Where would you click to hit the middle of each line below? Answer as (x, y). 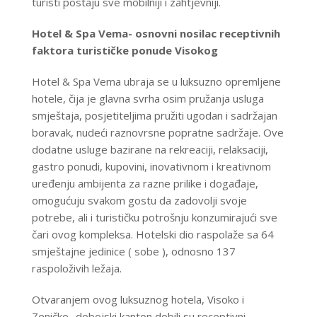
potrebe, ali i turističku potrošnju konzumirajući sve (154, 218)
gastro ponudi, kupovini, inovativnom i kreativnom (151, 167)
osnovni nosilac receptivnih (207, 34)
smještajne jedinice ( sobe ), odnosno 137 (133, 252)
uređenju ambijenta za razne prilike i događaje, (145, 184)
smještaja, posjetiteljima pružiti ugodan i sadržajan (154, 116)
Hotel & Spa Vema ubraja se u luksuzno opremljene (156, 82)
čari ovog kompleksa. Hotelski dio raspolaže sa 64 (152, 235)
